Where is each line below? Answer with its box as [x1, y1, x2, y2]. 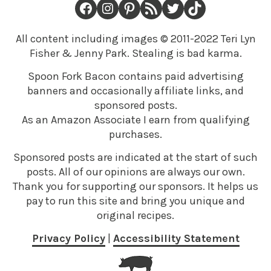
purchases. [109, 128, 162, 142]
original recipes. [97, 209, 174, 223]
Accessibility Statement [113, 232, 240, 246]
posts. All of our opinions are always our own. [26, 165, 245, 179]
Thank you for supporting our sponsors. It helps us [13, 180, 258, 194]
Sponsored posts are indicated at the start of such [13, 151, 258, 165]
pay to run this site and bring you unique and [26, 194, 245, 208]
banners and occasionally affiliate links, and [27, 84, 244, 98]
